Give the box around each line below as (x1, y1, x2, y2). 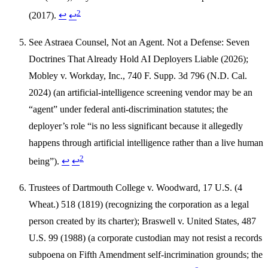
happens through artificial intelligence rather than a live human (29, 137, 263, 148)
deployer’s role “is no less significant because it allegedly (29, 120, 243, 131)
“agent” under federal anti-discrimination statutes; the (29, 103, 228, 114)
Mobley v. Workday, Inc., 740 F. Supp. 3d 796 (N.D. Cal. (29, 70, 247, 81)
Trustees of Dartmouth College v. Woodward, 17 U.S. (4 (29, 182, 242, 193)
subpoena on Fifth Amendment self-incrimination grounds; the (29, 249, 263, 260)
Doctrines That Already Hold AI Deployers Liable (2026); (29, 53, 248, 64)
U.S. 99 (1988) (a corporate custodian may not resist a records (29, 232, 262, 243)
